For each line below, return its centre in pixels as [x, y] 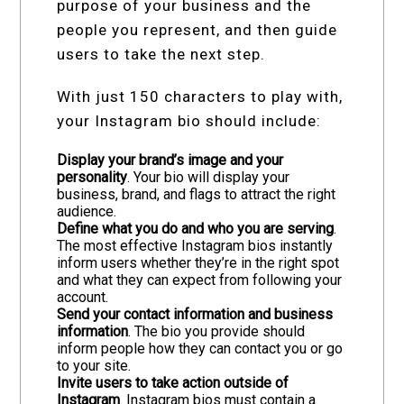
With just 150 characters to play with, [200, 97]
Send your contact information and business [195, 315]
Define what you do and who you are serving [196, 229]
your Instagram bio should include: [189, 121]
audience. [87, 212]
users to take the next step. [161, 55]
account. [83, 298]
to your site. [94, 366]
